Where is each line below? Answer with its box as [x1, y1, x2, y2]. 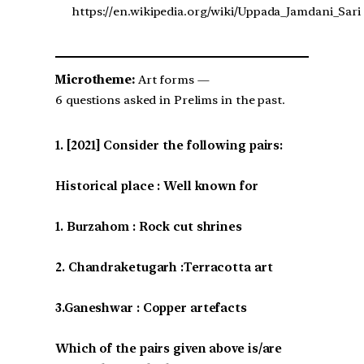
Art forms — [134, 71, 210, 87]
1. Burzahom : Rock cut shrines [55, 219, 242, 234]
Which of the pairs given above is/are [55, 340, 283, 356]
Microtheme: [55, 71, 135, 87]
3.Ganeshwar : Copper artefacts [55, 300, 247, 315]
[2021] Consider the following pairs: [66, 137, 284, 153]
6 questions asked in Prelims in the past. [55, 92, 285, 107]
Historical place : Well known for [55, 178, 258, 193]
